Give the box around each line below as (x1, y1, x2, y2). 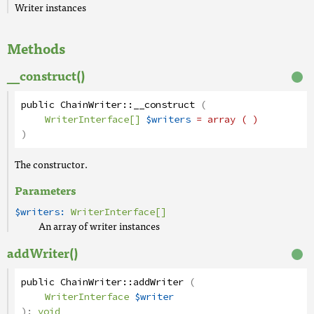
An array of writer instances (39, 218, 160, 233)
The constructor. (15, 156, 88, 172)
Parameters (15, 181, 76, 199)
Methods (7, 36, 65, 60)
